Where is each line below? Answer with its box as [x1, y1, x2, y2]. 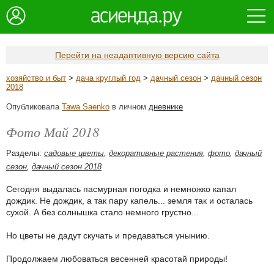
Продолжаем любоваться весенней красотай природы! [6, 254, 228, 264]
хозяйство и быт [6, 73, 66, 83]
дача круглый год [76, 73, 141, 83]
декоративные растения [109, 149, 203, 158]
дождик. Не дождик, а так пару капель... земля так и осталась [6, 196, 253, 206]
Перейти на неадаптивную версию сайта [54, 50, 220, 60]
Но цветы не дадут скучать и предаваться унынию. [6, 231, 210, 240]
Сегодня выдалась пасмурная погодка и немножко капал [6, 184, 236, 194]
